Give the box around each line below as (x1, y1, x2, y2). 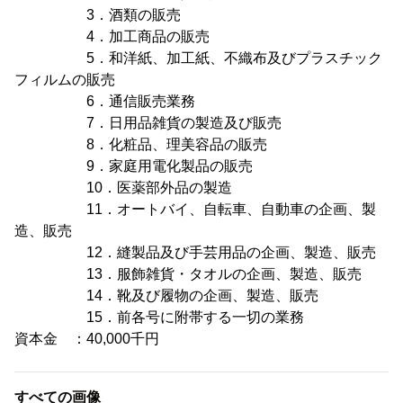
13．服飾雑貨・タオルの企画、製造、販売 (14, 266, 362, 282)
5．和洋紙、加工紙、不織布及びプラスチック (14, 50, 382, 66)
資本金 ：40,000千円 (14, 331, 159, 346)
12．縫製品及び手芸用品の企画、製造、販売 (14, 245, 376, 260)
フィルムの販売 (14, 72, 115, 87)
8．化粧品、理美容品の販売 (14, 137, 267, 152)
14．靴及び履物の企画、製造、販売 (14, 288, 318, 303)
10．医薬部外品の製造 (14, 180, 232, 195)
